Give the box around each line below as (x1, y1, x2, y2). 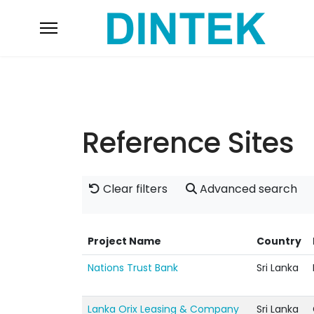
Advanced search (197, 181, 297, 197)
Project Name (88, 234, 161, 248)
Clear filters (100, 181, 168, 197)
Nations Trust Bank (88, 261, 178, 275)
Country (257, 234, 301, 248)
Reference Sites (82, 123, 294, 163)
